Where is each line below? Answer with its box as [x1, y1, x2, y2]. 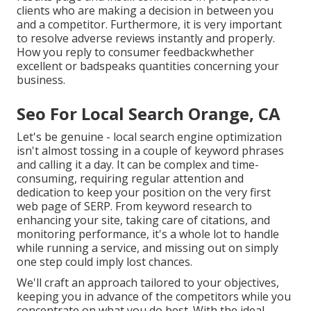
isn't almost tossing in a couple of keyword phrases [17, 143, 284, 159]
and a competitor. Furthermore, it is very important [17, 17, 282, 33]
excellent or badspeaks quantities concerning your [17, 58, 279, 74]
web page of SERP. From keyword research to [17, 199, 252, 215]
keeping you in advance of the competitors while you [17, 289, 291, 305]
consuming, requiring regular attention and [17, 171, 244, 187]
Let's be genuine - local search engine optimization [17, 129, 282, 145]
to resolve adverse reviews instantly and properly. [17, 31, 275, 47]
